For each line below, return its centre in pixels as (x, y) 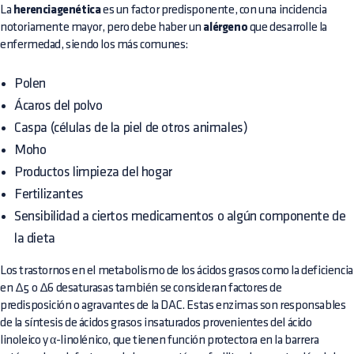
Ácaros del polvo (58, 106)
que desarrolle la (288, 28)
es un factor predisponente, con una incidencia (214, 10)
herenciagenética (57, 11)
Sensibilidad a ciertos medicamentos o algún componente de (180, 217)
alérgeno (226, 28)
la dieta (35, 239)
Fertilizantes (49, 194)
